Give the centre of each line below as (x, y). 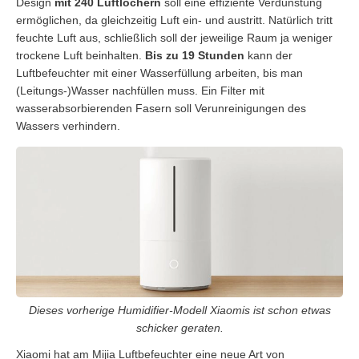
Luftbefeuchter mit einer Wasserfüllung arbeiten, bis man (159, 73)
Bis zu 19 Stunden (195, 55)
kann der (268, 55)
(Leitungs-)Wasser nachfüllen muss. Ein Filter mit (140, 90)
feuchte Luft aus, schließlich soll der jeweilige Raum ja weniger (174, 37)
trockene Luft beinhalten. (81, 55)
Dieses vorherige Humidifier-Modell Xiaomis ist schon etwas (179, 311)
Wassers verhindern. (68, 125)
